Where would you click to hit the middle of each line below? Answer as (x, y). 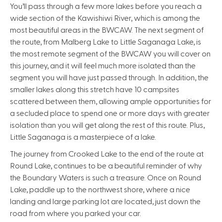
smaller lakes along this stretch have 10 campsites (95, 90)
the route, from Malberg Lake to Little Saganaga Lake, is (106, 42)
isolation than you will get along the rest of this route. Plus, (107, 125)
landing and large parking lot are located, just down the (105, 202)
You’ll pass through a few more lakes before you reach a (106, 6)
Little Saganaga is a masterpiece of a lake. (83, 137)
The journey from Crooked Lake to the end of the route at (107, 154)
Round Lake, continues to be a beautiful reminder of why (106, 166)
